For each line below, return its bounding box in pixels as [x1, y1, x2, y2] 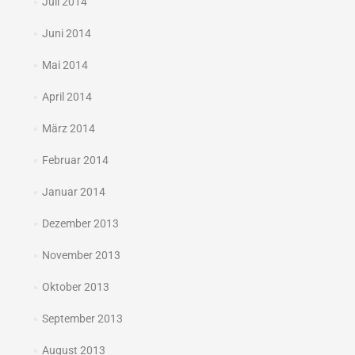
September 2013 [41, 312, 123, 325]
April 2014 [41, 90, 92, 103]
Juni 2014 [41, 27, 91, 40]
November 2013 [41, 249, 120, 261]
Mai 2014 [41, 59, 88, 71]
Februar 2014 [41, 154, 109, 166]
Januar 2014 [41, 185, 105, 198]
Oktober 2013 [41, 281, 109, 293]
